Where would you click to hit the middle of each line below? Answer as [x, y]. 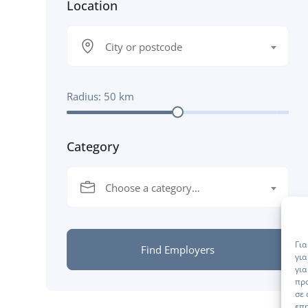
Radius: [85, 96]
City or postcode [144, 46]
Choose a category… [153, 187]
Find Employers [178, 249]
